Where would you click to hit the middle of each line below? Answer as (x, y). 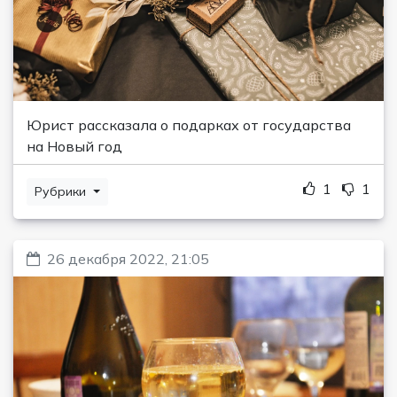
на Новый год (74, 147)
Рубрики (62, 192)
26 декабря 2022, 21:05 (128, 259)
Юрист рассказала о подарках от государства (189, 125)
